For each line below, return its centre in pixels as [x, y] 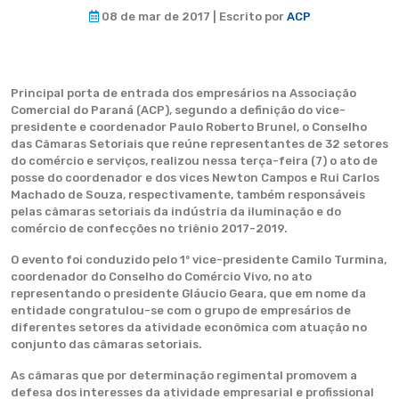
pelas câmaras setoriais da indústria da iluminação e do [176, 212]
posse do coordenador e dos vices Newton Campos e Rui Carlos [195, 178]
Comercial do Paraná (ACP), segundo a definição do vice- [178, 110]
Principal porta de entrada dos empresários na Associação [183, 93]
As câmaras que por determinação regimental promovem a [184, 375]
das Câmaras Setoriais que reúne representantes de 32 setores [199, 144]
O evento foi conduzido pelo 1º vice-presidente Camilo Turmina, [199, 260]
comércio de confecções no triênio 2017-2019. [149, 228]
